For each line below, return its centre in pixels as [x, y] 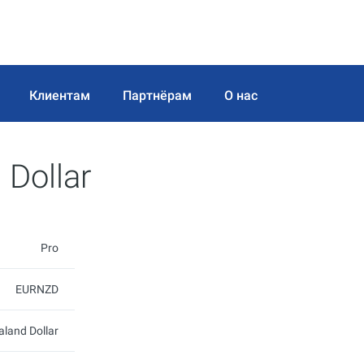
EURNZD [37, 289]
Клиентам [60, 95]
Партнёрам [157, 95]
